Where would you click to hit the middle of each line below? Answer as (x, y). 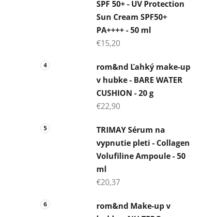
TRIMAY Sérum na (131, 130)
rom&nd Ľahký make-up (143, 67)
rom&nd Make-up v (133, 206)
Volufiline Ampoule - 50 (141, 156)
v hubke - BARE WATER (139, 80)
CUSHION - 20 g (125, 93)
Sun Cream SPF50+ (132, 17)
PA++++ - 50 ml (124, 30)
